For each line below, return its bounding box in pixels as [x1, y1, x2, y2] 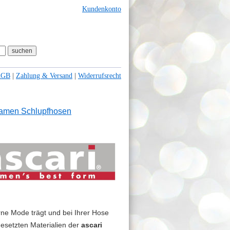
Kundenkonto [82, 5, 121, 13]
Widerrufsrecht [78, 72, 121, 80]
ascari [81, 221, 102, 229]
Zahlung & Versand [16, 72, 72, 80]
